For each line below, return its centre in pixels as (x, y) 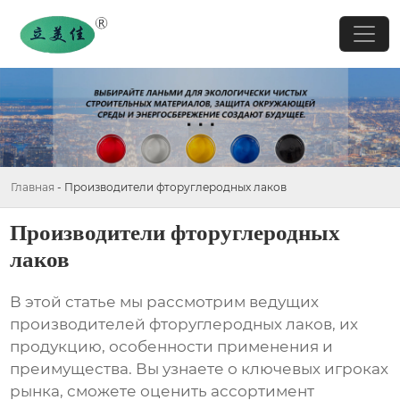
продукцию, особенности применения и (172, 347)
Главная (33, 187)
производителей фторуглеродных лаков (171, 325)
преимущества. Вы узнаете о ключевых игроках (200, 369)
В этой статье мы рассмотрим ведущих (165, 302)
